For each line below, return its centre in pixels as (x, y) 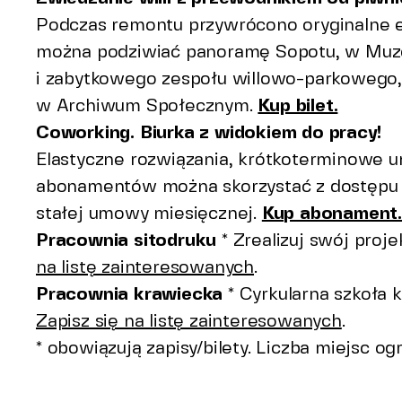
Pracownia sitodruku (127, 240)
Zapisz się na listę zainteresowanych (189, 320)
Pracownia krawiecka (130, 293)
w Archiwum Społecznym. (147, 105)
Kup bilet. (298, 105)
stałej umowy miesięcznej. (149, 213)
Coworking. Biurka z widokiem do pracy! (209, 132)
